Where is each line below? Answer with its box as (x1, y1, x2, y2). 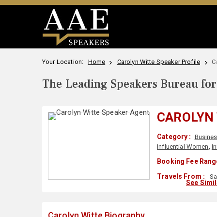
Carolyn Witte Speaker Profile (117, 58, 200, 65)
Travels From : (157, 172, 205, 180)
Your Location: (42, 58, 87, 65)
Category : (157, 133, 191, 140)
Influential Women (157, 143, 209, 150)
